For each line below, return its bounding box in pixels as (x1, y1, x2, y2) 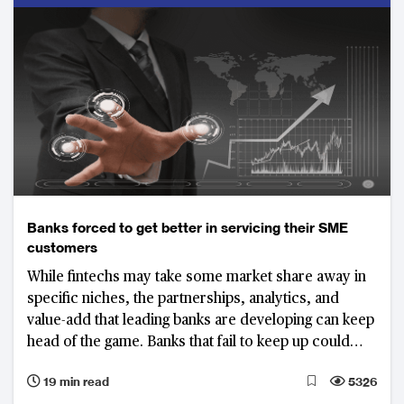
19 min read (41, 373, 109, 389)
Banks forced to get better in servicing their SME (27, 218, 348, 236)
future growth (27, 5, 117, 21)
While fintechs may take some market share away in (27, 270, 366, 285)
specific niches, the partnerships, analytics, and (27, 291, 339, 307)
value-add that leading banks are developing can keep (27, 313, 374, 328)
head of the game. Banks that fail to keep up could (27, 335, 350, 350)
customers (27, 238, 97, 256)
